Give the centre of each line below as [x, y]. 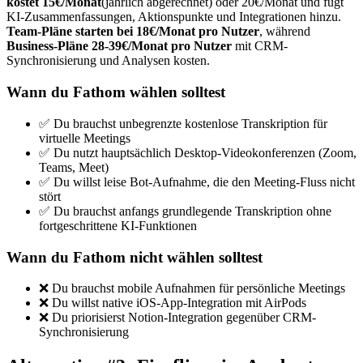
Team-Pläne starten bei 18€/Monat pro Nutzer [133, 32]
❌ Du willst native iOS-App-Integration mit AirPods [173, 303]
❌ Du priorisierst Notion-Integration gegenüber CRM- [177, 318]
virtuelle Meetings [85, 138]
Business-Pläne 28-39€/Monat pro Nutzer [119, 46]
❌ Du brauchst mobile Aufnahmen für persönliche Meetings [192, 288]
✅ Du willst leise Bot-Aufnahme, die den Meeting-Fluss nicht [197, 181]
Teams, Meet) [74, 167]
